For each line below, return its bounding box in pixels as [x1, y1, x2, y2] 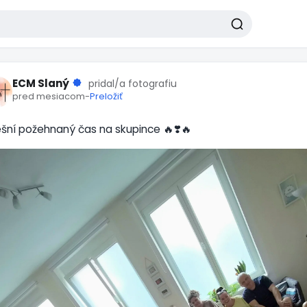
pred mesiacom [12, 90, 85, 103]
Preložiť [90, 90, 123, 103]
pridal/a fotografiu [88, 77, 177, 90]
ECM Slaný [12, 76, 69, 90]
